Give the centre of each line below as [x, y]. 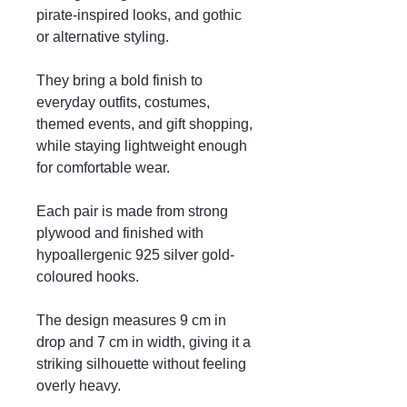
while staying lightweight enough [142, 146]
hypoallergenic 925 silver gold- [135, 255]
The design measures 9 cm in [131, 321]
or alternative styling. [103, 37]
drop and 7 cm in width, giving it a [144, 342]
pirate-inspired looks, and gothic [139, 15]
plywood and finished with [120, 233]
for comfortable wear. [103, 168]
